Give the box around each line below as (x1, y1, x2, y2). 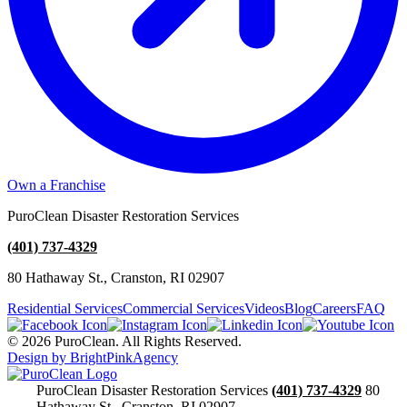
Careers (313, 300, 356, 316)
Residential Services (7, 300, 123, 316)
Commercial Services (123, 300, 244, 316)
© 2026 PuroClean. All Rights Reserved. (7, 333, 242, 349)
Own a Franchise (7, 176, 105, 193)
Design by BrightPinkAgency (7, 349, 178, 365)
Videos (244, 300, 284, 316)
